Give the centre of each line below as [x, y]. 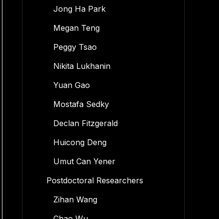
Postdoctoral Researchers [95, 180]
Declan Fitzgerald [85, 123]
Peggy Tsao [75, 47]
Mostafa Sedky [81, 104]
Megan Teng [76, 28]
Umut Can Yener [84, 161]
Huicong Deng [80, 142]
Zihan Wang [75, 199]
